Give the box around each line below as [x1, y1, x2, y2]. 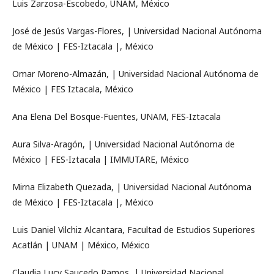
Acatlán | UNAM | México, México [12, 239, 150, 251]
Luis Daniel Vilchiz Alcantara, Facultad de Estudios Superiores [12, 224, 255, 235]
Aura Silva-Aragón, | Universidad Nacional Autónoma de [12, 138, 235, 150]
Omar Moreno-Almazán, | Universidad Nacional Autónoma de [12, 68, 259, 80]
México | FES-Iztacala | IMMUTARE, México [12, 154, 189, 165]
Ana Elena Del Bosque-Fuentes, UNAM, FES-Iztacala [12, 111, 221, 122]
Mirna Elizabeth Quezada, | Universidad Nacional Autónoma [12, 181, 251, 193]
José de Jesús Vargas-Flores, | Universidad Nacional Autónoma [12, 25, 262, 37]
